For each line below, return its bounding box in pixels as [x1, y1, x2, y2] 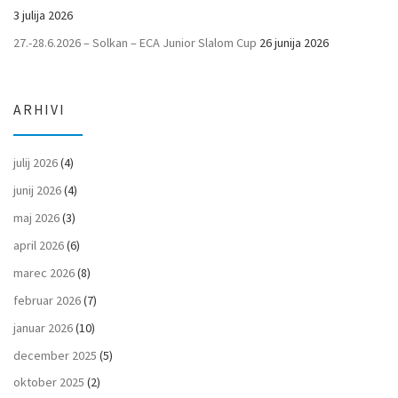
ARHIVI [13, 101, 66, 119]
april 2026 [13, 236, 64, 253]
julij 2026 [13, 155, 58, 171]
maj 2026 [13, 210, 60, 227]
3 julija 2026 [13, 6, 73, 23]
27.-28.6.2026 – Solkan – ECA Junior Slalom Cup [13, 34, 257, 51]
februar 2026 [13, 291, 81, 308]
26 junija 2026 [259, 34, 329, 51]
